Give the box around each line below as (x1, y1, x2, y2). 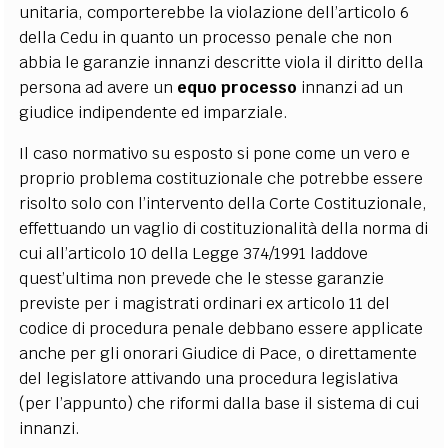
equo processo (177, 76, 298, 98)
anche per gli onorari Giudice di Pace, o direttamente (19, 342, 418, 364)
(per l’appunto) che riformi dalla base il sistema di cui (19, 392, 420, 414)
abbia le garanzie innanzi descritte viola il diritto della (19, 51, 424, 73)
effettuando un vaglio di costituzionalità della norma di (19, 217, 429, 239)
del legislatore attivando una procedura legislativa (19, 367, 399, 389)
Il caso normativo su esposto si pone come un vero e (19, 142, 411, 164)
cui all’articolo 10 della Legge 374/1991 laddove (19, 242, 369, 264)
